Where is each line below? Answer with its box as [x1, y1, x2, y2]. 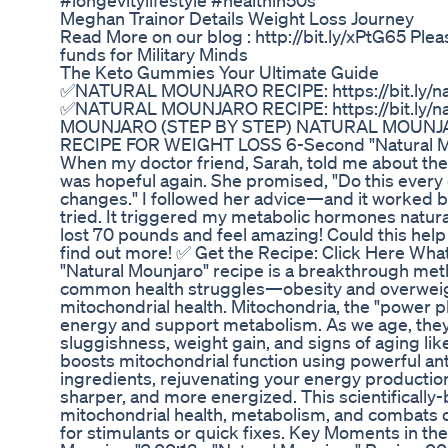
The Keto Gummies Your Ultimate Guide [60, 61, 379, 84]
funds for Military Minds [60, 43, 248, 66]
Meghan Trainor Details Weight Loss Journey [60, 7, 414, 30]
